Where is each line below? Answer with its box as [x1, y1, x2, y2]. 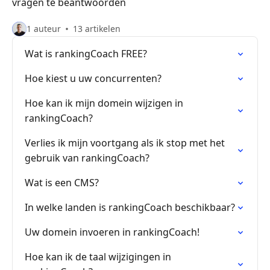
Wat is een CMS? [25, 176, 99, 189]
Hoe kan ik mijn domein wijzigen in [25, 96, 183, 110]
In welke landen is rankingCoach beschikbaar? [25, 201, 235, 214]
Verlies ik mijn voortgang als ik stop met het [25, 136, 225, 149]
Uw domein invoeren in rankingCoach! [25, 225, 199, 239]
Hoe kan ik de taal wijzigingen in [25, 250, 171, 263]
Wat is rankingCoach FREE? [25, 47, 147, 60]
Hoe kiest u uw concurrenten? [25, 72, 162, 85]
